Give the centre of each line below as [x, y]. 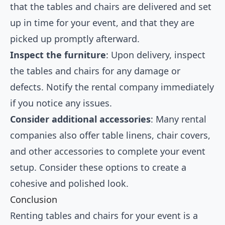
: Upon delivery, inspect [156, 55]
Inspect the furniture [58, 55]
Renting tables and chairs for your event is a [104, 216]
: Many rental [179, 119]
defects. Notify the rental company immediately [112, 87]
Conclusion [34, 200]
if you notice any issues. [61, 103]
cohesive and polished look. [69, 184]
